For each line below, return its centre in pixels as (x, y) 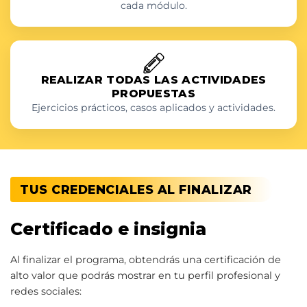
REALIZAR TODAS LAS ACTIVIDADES (153, 79)
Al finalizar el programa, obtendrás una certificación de (146, 259)
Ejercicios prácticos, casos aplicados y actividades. (153, 107)
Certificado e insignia (108, 229)
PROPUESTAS (153, 93)
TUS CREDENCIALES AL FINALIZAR (136, 189)
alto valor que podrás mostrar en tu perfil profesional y (145, 275)
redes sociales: (46, 291)
